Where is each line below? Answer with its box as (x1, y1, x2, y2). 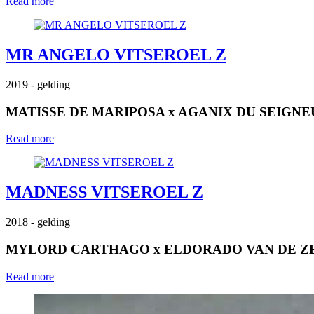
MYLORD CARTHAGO (6, 241, 150, 257)
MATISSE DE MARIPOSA (6, 104, 165, 119)
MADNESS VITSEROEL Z (6, 183, 203, 202)
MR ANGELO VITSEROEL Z (6, 45, 226, 64)
